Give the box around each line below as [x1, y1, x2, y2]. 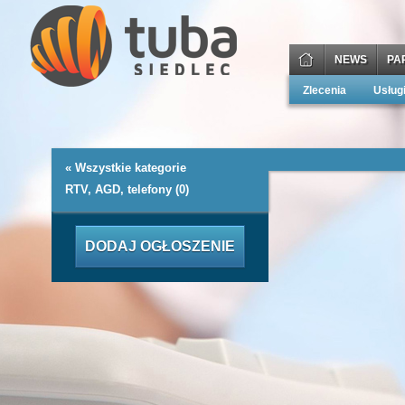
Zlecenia [303, 84, 346, 97]
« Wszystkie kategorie [65, 161, 186, 174]
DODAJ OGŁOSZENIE [85, 239, 235, 254]
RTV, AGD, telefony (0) [65, 183, 189, 196]
